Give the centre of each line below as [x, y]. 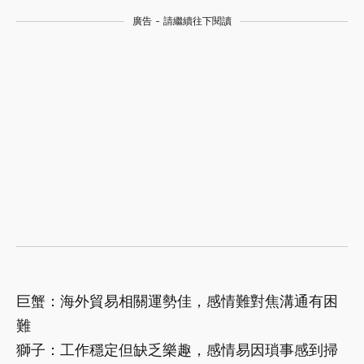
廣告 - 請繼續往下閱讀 [182, 22]
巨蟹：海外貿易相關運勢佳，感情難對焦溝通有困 [177, 301]
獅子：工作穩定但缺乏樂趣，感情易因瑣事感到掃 [177, 350]
